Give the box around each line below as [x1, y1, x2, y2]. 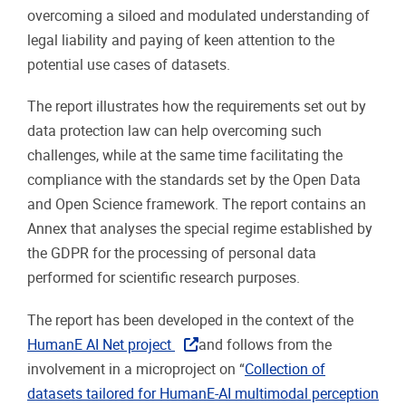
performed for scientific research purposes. [27, 269, 300, 287]
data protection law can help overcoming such [27, 122, 322, 140]
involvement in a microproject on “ [27, 360, 245, 378]
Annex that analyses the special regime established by [27, 220, 372, 238]
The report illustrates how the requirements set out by [27, 98, 366, 116]
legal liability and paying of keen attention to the [27, 32, 334, 50]
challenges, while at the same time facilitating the [27, 147, 343, 165]
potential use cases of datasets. [27, 56, 230, 74]
